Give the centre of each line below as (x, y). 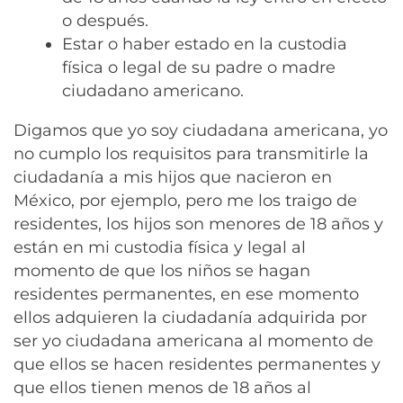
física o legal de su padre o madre (199, 68)
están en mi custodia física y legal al (160, 248)
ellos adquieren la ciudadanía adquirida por (190, 318)
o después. (105, 21)
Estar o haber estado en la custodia (205, 45)
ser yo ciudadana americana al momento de (193, 341)
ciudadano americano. (153, 91)
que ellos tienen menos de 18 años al (162, 388)
